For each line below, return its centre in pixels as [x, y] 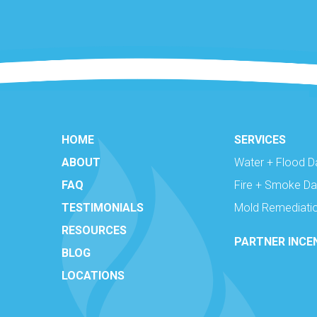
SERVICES [260, 139]
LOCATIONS [93, 275]
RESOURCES [94, 230]
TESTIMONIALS [103, 207]
